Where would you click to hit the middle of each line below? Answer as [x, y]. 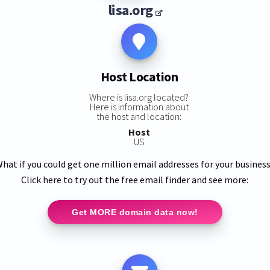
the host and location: [139, 116]
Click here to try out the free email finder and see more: [135, 179]
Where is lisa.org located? [139, 97]
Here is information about [139, 106]
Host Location [139, 77]
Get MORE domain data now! [135, 212]
